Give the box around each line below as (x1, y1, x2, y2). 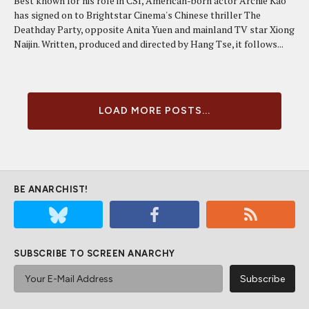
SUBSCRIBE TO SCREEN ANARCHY (14, 248, 175, 259)
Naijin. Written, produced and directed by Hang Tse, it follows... (14, 37, 283, 50)
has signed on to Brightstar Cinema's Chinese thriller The (14, 8, 261, 21)
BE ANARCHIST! (14, 184, 88, 195)
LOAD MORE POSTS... (99, 105, 210, 117)
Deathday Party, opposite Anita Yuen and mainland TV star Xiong (14, 23, 295, 36)
